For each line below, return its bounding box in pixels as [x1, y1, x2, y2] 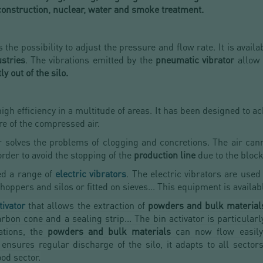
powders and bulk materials [47, 225, 171, 238]
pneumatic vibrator [155, 53, 235, 66]
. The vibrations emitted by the [25, 53, 156, 66]
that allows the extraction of [25, 199, 148, 212]
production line [134, 149, 195, 161]
